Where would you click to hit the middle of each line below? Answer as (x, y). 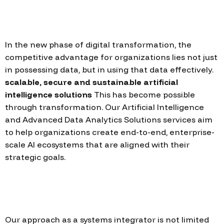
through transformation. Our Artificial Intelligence (104, 107)
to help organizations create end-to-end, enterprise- (110, 132)
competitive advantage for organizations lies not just (111, 57)
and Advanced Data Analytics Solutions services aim (109, 119)
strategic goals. (35, 157)
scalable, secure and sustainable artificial (91, 82)
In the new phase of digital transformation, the (98, 44)
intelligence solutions (48, 94)
